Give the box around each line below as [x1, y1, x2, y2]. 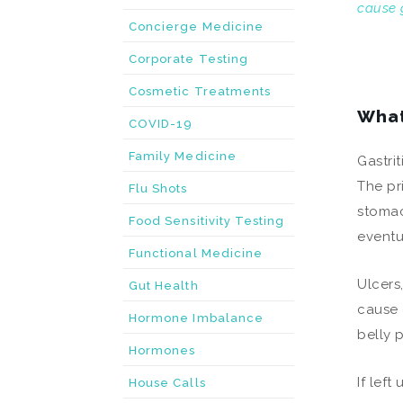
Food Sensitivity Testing [129, 214, 285, 228]
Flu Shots [129, 182, 188, 195]
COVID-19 [129, 117, 193, 130]
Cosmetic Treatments [129, 85, 272, 98]
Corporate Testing [129, 52, 249, 66]
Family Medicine [129, 149, 237, 163]
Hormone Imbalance [129, 311, 264, 325]
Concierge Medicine [129, 20, 264, 33]
